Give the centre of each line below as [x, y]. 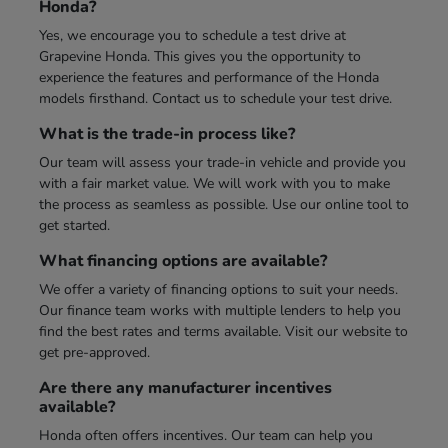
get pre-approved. [94, 352]
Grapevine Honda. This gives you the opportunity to [199, 56]
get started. [74, 225]
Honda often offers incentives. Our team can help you [205, 435]
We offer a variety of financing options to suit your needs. [218, 289]
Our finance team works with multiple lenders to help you [219, 310]
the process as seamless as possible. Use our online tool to [223, 204]
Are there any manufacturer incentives [185, 387]
